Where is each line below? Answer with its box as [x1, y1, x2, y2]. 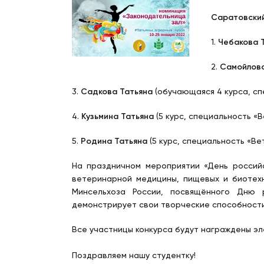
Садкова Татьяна [81, 88, 153, 96]
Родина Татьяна [81, 137, 147, 146]
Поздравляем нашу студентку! [72, 252, 196, 260]
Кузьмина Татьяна [81, 113, 154, 121]
